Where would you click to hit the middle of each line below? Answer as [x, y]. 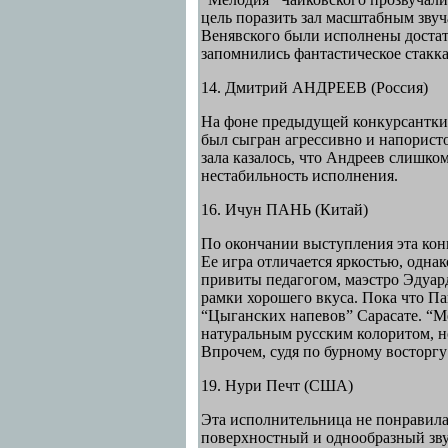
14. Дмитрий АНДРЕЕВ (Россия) [314, 87]
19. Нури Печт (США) [276, 385]
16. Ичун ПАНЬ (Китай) [284, 209]
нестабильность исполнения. [299, 175]
